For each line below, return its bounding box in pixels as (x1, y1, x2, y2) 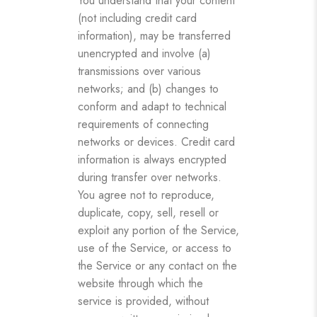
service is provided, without (78, 292, 209, 309)
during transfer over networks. (78, 168, 221, 185)
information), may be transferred (78, 27, 231, 44)
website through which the (78, 275, 203, 292)
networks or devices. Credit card (78, 133, 235, 150)
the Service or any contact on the (78, 257, 237, 274)
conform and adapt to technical (78, 98, 226, 115)
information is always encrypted (78, 151, 226, 168)
